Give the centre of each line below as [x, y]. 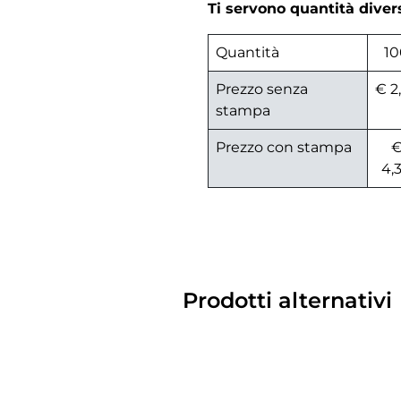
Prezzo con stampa [284, 148]
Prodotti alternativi [287, 301]
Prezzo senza [262, 90]
